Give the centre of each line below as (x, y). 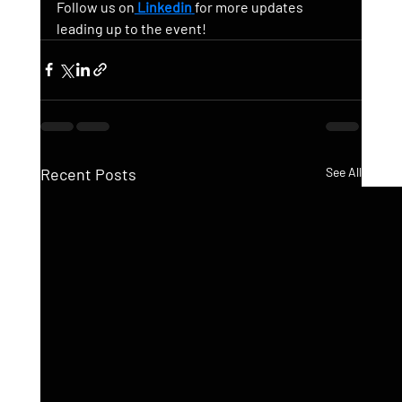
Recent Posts (88, 174)
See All (344, 171)
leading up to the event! (131, 28)
